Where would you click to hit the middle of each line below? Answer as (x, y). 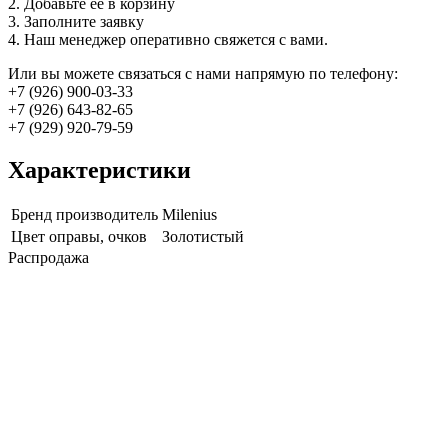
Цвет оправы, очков (79, 237)
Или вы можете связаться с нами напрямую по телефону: (203, 73)
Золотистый (203, 237)
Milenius (189, 215)
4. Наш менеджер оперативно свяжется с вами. (168, 39)
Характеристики (99, 169)
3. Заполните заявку (76, 21)
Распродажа (48, 258)
